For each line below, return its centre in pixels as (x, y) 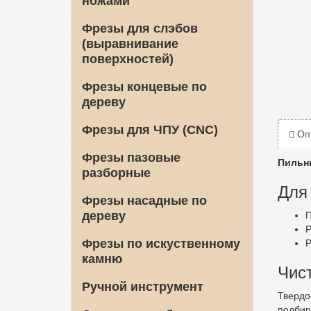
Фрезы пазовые (131, 158)
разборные (116, 173)
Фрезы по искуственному (161, 244)
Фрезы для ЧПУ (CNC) (150, 130)
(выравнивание (130, 44)
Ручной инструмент (143, 287)
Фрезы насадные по (144, 201)
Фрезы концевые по (144, 87)
